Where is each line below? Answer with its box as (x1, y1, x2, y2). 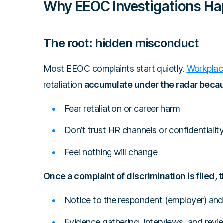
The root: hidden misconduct (43, 36, 199, 51)
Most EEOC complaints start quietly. (43, 63, 187, 74)
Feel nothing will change (64, 147, 158, 158)
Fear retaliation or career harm (64, 103, 180, 114)
